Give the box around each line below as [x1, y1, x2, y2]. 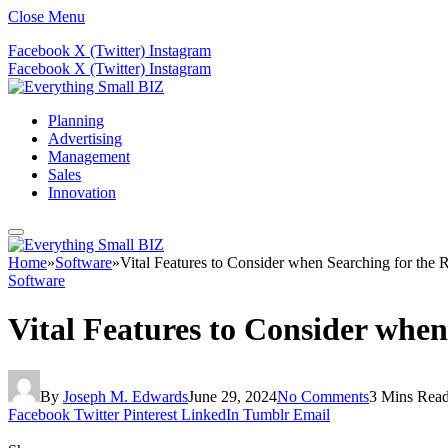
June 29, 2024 [188, 387, 277, 405]
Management [48, 148, 130, 165]
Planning [48, 112, 104, 129]
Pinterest [123, 405, 177, 423]
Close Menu [8, 8, 85, 25]
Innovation [48, 184, 116, 201]
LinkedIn [181, 405, 239, 423]
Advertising [48, 130, 122, 147]
